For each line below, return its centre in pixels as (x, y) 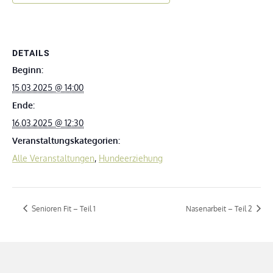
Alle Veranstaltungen (53, 158)
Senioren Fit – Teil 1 (63, 208)
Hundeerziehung (131, 158)
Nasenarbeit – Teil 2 (220, 208)
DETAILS (31, 53)
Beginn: (28, 70)
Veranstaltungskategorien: (66, 141)
